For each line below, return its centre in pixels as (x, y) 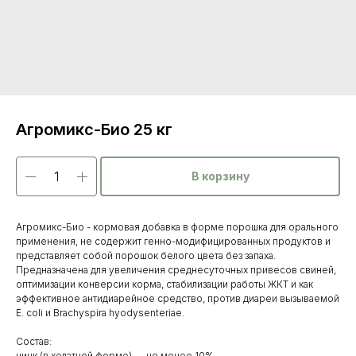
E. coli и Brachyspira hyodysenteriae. (100, 313)
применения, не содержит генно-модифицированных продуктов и (173, 241)
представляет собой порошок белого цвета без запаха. (146, 255)
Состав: (34, 341)
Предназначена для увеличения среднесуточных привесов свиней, (176, 270)
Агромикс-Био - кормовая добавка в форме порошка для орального (177, 227)
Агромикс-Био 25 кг (94, 130)
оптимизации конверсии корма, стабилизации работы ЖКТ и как (164, 284)
